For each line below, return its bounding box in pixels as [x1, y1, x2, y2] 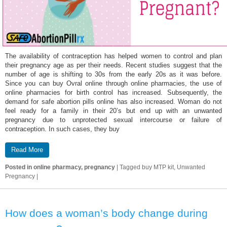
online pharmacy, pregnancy [32, 163, 117, 171]
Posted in [5, 163, 32, 171]
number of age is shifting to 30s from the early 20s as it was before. [5, 70, 222, 78]
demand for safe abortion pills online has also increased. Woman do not [5, 98, 222, 105]
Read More [11, 145, 43, 154]
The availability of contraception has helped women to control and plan [5, 52, 222, 60]
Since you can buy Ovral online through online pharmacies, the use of [5, 80, 222, 87]
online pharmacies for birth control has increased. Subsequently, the [5, 89, 222, 96]
